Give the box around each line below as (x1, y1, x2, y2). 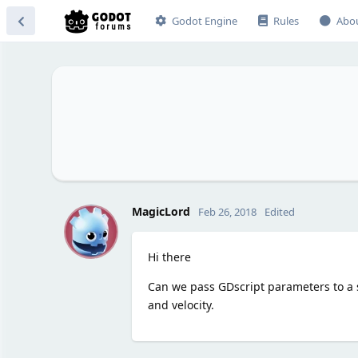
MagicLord (131, 203, 190, 219)
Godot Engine (171, 14, 237, 28)
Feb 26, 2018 (197, 204, 257, 219)
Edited (264, 204, 295, 219)
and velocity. (147, 296, 214, 312)
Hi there (147, 249, 191, 265)
